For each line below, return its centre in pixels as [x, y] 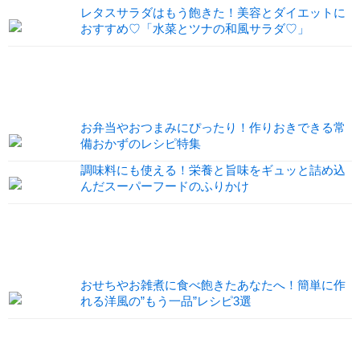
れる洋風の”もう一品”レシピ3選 [166, 301]
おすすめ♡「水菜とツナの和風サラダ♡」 [195, 29]
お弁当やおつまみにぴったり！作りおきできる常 [213, 128]
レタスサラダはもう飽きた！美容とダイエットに [213, 13]
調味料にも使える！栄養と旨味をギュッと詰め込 [213, 170]
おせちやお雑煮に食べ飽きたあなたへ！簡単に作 [213, 285]
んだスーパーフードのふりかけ [165, 186]
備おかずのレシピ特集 [141, 144]
